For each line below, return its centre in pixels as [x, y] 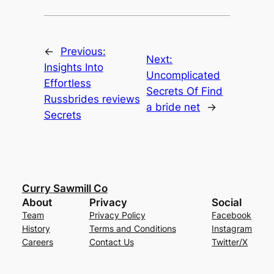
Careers [37, 242]
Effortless [67, 83]
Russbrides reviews [92, 99]
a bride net [173, 107]
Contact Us [111, 242]
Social [227, 202]
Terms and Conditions [132, 228]
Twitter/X [230, 242]
